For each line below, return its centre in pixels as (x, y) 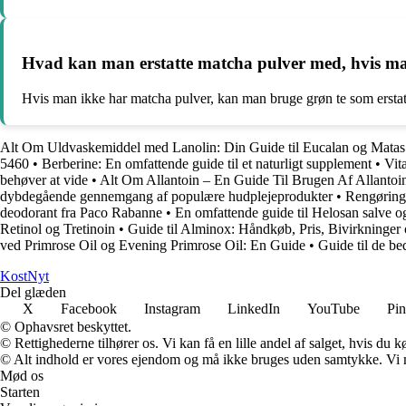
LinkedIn (254, 308)
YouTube (333, 308)
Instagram (172, 308)
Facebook (89, 308)
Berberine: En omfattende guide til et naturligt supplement (207, 163)
